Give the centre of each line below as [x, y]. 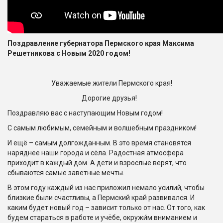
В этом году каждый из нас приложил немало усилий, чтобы [106, 188]
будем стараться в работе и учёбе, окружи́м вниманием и [102, 218]
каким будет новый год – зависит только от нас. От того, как [106, 208]
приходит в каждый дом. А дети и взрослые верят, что [97, 163]
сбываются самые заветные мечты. [66, 173]
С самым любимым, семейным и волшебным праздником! [102, 128]
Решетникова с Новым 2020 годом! [69, 53]
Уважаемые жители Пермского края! [111, 83]
